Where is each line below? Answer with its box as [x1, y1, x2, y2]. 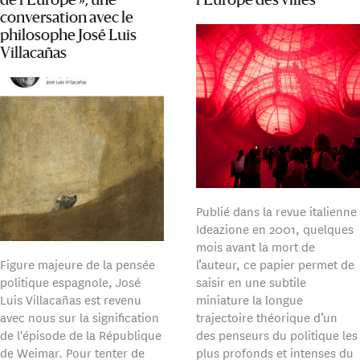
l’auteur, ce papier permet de [196, 255, 355, 274]
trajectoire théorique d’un [196, 308, 338, 327]
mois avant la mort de [196, 237, 316, 256]
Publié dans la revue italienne [196, 202, 358, 221]
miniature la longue [196, 290, 304, 309]
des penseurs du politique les [196, 325, 358, 345]
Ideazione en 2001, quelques [196, 219, 354, 239]
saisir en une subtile [196, 272, 307, 292]
